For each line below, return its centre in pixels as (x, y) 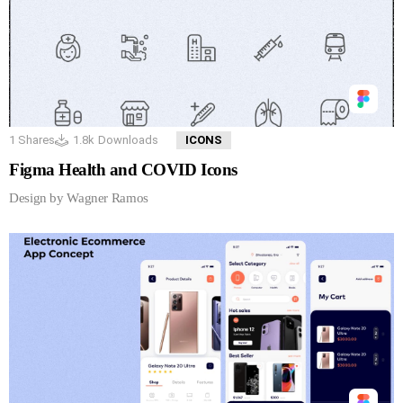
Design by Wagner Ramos (79, 197)
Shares (35, 139)
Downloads (128, 139)
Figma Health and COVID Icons (123, 169)
